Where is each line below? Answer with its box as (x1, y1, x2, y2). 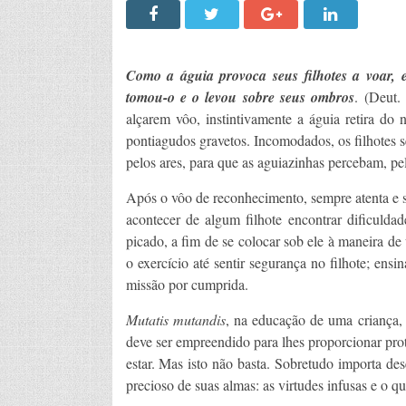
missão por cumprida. (125, 275, 248, 295)
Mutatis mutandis (125, 310, 226, 330)
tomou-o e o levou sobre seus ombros (125, 87, 355, 108)
